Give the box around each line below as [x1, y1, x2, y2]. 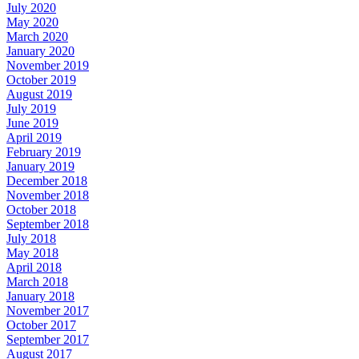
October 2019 [6, 72, 76, 87]
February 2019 [6, 144, 81, 159]
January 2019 [6, 159, 75, 173]
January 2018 [6, 288, 75, 303]
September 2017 [6, 332, 89, 346]
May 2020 [6, 14, 58, 29]
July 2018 [6, 231, 56, 245]
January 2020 [6, 43, 75, 58]
